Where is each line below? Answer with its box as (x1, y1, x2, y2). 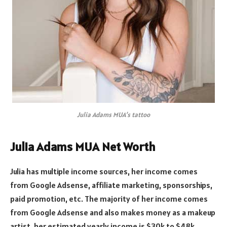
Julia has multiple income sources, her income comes (10, 166, 198, 177)
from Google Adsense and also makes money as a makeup (10, 207, 215, 218)
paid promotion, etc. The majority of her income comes (10, 194, 208, 204)
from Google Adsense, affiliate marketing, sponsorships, (10, 180, 212, 191)
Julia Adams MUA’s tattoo (77, 110, 150, 119)
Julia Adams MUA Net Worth (10, 139, 156, 155)
